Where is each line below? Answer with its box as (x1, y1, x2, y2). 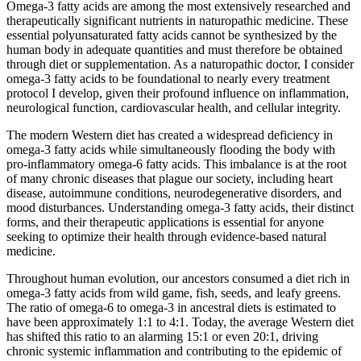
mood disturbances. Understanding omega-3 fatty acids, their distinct (6, 200, 354, 214)
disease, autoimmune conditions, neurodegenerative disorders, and (6, 185, 342, 200)
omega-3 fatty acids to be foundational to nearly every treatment (6, 71, 330, 85)
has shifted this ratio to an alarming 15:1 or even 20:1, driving (6, 329, 318, 343)
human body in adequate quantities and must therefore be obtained (6, 42, 342, 56)
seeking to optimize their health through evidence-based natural (6, 229, 326, 243)
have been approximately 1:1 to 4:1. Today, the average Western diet (6, 314, 354, 329)
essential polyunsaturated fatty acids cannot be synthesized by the (6, 27, 337, 42)
